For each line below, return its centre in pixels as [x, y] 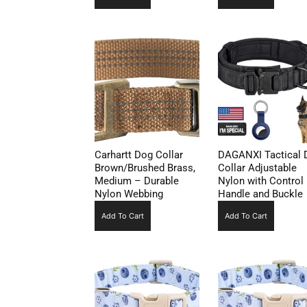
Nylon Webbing [129, 194]
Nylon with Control [260, 181]
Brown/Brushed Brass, [145, 168]
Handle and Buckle [260, 194]
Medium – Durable [137, 181]
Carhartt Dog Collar [139, 155]
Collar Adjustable [257, 168]
